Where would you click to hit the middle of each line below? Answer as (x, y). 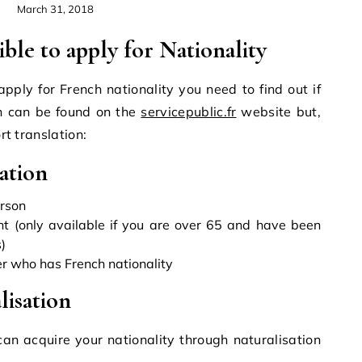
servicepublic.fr (189, 111)
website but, (278, 111)
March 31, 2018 (55, 8)
